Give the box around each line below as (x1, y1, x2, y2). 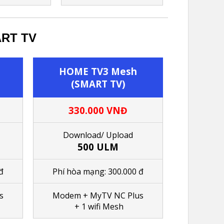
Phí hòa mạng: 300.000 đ (52, 165, 143, 177)
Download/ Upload (63, 129, 133, 140)
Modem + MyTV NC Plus (52, 189, 143, 201)
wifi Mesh (86, 200, 123, 212)
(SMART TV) (70, 77, 125, 90)
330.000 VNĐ (68, 103, 127, 116)
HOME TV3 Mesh (59, 64, 137, 77)
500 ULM (77, 140, 118, 153)
